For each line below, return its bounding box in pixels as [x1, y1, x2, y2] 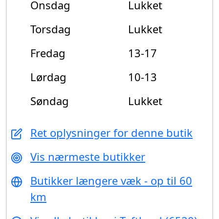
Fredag [30, 45, 66, 60]
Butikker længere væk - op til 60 [30, 173, 192, 188]
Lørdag [30, 69, 66, 84]
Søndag [30, 93, 69, 108]
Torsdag [30, 21, 71, 36]
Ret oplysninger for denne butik [30, 125, 193, 140]
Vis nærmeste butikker [30, 149, 145, 164]
